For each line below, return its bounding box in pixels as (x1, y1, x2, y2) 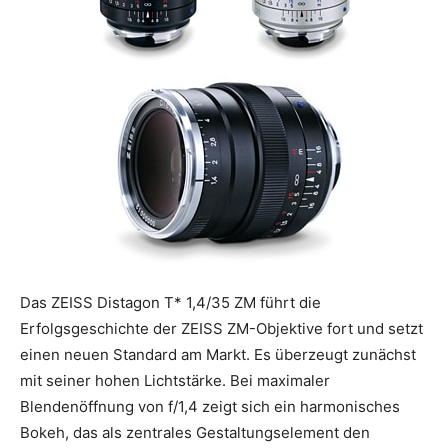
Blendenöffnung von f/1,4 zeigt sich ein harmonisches (20, 397, 400, 416)
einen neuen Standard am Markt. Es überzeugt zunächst (20, 345, 416, 364)
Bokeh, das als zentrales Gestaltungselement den (20, 423, 370, 442)
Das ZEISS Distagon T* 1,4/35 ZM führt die (20, 293, 321, 312)
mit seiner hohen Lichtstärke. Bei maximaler (20, 371, 330, 390)
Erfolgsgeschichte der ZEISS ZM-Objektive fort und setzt (20, 319, 423, 338)
